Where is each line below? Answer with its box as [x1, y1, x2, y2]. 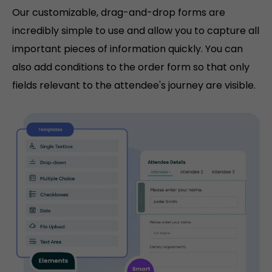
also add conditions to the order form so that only [12, 60, 250, 75]
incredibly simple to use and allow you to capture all [12, 24, 259, 38]
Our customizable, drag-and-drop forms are [12, 5, 225, 20]
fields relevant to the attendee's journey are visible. [12, 78, 256, 93]
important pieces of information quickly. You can [12, 42, 243, 56]
